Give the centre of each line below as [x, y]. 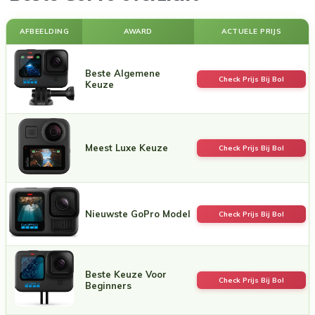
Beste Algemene [123, 73]
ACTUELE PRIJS [251, 31]
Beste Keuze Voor [126, 274]
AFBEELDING [44, 31]
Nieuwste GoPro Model [138, 213]
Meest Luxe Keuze [127, 147]
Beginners [108, 285]
